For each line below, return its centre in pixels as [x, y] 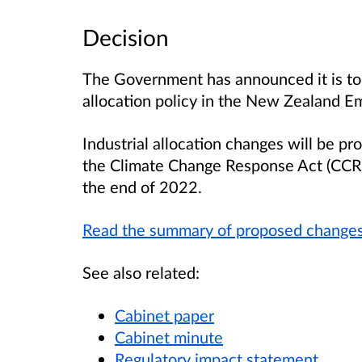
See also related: [141, 272]
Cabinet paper [164, 316]
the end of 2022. [144, 186]
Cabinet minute [169, 337]
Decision [126, 37]
